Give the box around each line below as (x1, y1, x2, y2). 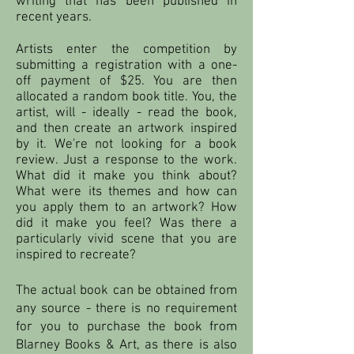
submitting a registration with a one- (16, 57, 237, 73)
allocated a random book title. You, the (16, 88, 237, 105)
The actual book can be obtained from (16, 282, 237, 299)
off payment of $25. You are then (16, 73, 237, 89)
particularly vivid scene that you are (16, 231, 237, 247)
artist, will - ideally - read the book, (16, 104, 237, 121)
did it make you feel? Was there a (16, 215, 237, 232)
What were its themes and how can (16, 183, 237, 200)
